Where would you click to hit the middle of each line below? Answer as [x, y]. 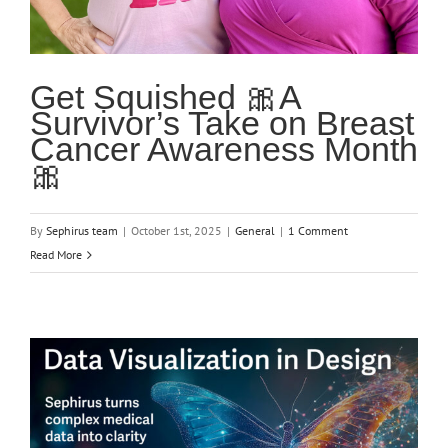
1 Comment [318, 230]
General [255, 230]
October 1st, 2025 [176, 230]
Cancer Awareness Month [224, 148]
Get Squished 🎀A [165, 96]
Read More [56, 254]
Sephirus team [82, 230]
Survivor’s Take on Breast [222, 122]
